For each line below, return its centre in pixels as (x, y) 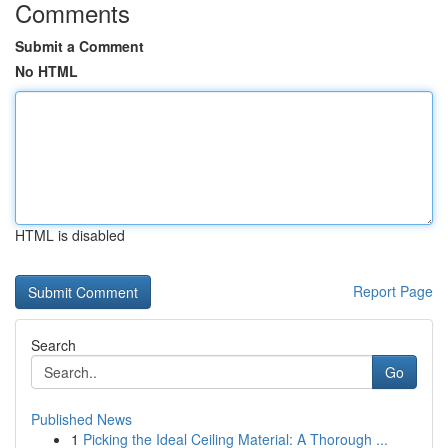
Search (53, 345)
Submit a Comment (79, 46)
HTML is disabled (70, 235)
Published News (81, 419)
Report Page (393, 291)
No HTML (46, 71)
